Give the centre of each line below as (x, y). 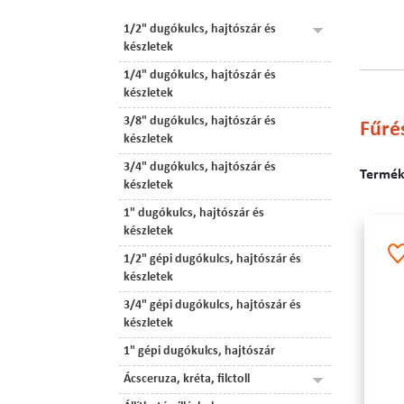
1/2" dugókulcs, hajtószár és (200, 29)
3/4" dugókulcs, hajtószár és (200, 167)
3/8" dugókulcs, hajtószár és (200, 121)
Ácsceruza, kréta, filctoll (187, 379)
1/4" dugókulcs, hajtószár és (200, 75)
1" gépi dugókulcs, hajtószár (199, 351)
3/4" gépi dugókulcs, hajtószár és (212, 305)
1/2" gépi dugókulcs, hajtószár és (212, 259)
